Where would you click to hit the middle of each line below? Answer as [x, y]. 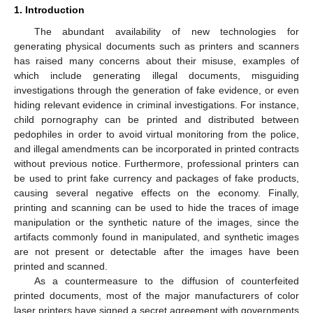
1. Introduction [49, 9]
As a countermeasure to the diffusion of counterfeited [166, 281]
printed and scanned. [61, 266]
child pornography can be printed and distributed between [156, 119]
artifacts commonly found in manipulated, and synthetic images [156, 236]
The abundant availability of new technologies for [166, 31]
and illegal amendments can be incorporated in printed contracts [156, 148]
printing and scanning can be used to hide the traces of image [156, 207]
